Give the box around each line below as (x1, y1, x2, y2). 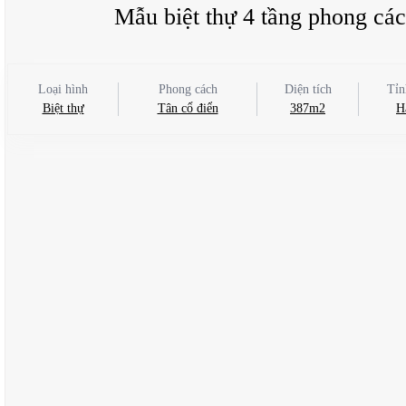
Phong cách (158, 82, 217, 96)
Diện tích (284, 82, 332, 96)
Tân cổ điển (157, 101, 218, 115)
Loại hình (38, 82, 88, 96)
